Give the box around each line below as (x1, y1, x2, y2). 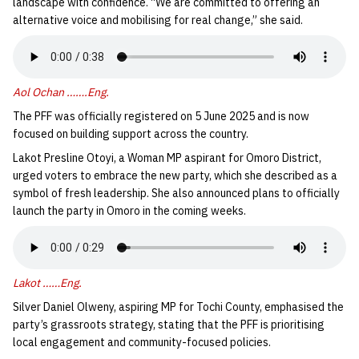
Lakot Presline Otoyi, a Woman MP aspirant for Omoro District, (13, 151, 321, 166)
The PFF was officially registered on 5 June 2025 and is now (13, 109, 309, 124)
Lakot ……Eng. (13, 276, 82, 291)
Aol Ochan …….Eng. (13, 85, 109, 100)
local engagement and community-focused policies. (13, 335, 271, 350)
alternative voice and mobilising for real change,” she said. (13, 13, 303, 28)
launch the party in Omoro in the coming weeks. (13, 204, 246, 219)
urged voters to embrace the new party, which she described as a (13, 168, 337, 184)
